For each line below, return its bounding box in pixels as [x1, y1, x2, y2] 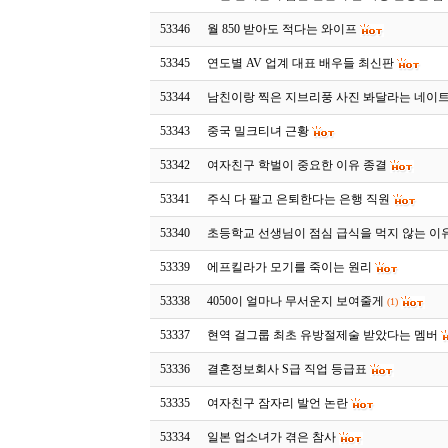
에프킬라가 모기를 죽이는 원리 [207, 260, 373, 274]
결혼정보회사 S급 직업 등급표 [207, 362, 368, 376]
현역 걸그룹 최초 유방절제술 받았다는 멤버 [207, 328, 439, 342]
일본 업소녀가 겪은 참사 [207, 430, 337, 444]
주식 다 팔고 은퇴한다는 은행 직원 [207, 192, 391, 206]
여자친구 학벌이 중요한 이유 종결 [207, 158, 388, 172]
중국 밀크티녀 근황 [207, 124, 310, 138]
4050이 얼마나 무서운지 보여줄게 [207, 294, 385, 308]
